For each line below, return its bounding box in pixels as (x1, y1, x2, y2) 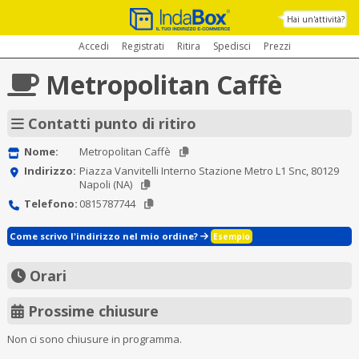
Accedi (78, 39, 109, 53)
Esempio (212, 231, 250, 242)
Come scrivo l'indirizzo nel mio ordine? (9, 230, 200, 242)
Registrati (121, 39, 164, 53)
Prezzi (263, 39, 291, 53)
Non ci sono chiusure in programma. (6, 332, 182, 346)
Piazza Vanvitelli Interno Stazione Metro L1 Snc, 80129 (79, 163, 339, 178)
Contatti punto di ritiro (23, 114, 196, 133)
